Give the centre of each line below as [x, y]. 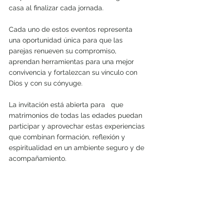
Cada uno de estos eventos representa [72, 30]
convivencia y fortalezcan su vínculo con [74, 73]
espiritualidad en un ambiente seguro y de [77, 148]
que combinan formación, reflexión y [68, 137]
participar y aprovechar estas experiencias [78, 126]
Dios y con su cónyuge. [46, 83]
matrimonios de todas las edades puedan [77, 116]
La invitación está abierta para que [67, 105]
